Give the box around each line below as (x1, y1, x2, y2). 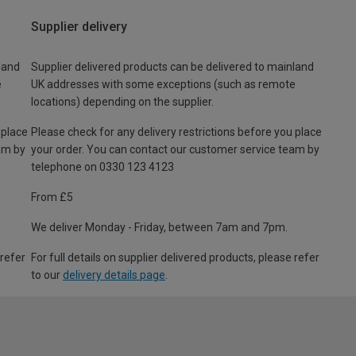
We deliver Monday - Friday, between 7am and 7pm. (31, 221, 288, 234)
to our (31, 269, 63, 282)
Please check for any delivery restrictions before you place (31, 126, 322, 139)
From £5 (31, 191, 73, 204)
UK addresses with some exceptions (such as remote (31, 78, 296, 91)
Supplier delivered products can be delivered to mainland (31, 60, 314, 74)
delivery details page (63, 269, 165, 282)
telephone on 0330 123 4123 (31, 161, 174, 174)
